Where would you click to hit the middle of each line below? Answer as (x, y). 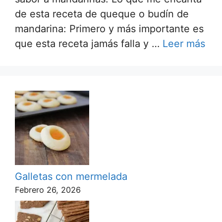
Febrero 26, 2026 (48, 190)
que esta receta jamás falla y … (89, 44)
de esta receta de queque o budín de (102, 14)
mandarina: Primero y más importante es (109, 29)
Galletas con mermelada (71, 177)
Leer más (184, 44)
